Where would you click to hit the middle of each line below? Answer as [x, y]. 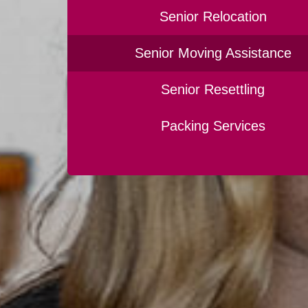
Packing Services [213, 125]
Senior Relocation [213, 16]
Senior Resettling [213, 89]
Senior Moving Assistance [213, 53]
